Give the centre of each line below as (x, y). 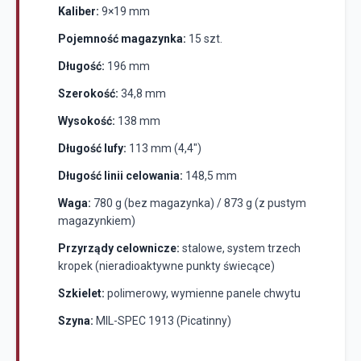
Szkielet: (81, 293)
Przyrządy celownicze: (119, 248)
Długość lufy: (92, 148)
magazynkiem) (97, 221)
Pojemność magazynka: (122, 39)
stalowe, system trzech (240, 248)
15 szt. (204, 39)
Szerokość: (88, 93)
